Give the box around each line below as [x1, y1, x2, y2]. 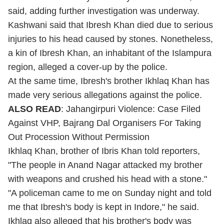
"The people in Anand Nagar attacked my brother [8, 160, 202, 170]
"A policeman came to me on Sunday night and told [8, 188, 211, 198]
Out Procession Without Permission [8, 132, 149, 142]
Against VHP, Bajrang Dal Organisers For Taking [8, 118, 201, 128]
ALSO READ [8, 104, 61, 114]
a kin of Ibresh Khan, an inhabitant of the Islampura [8, 48, 211, 58]
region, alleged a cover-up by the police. [8, 62, 167, 72]
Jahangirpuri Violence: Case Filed [66, 104, 200, 114]
